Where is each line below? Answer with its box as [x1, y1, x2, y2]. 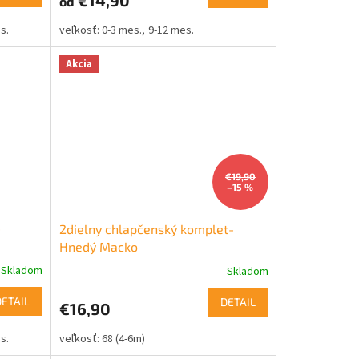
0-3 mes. [102, 22, 143, 38]
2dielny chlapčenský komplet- [58, 220, 234, 236]
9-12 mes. [147, 22, 194, 38]
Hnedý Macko [58, 238, 138, 254]
